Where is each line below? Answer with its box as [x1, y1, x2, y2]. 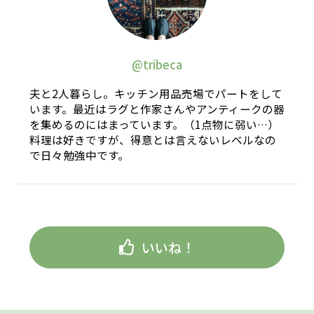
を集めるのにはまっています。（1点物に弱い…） [29, 116, 279, 132]
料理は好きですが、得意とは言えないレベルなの [29, 132, 276, 148]
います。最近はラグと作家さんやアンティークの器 [29, 101, 285, 117]
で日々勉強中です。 [29, 147, 129, 163]
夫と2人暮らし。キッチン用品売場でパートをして [29, 86, 282, 102]
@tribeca [132, 56, 182, 74]
